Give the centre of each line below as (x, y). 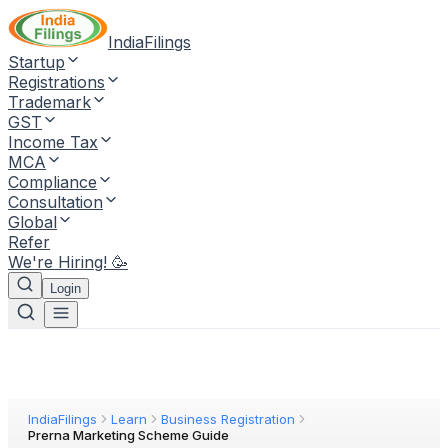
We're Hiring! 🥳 (68, 262)
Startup (36, 62)
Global (32, 222)
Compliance (52, 182)
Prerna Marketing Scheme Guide (128, 435)
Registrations (56, 82)
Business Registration (228, 419)
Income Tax (53, 142)
